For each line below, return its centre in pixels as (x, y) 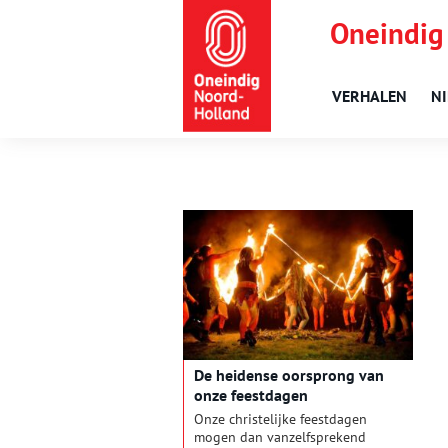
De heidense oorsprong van (289, 375)
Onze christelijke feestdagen (280, 419)
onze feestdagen (251, 395)
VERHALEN (369, 96)
